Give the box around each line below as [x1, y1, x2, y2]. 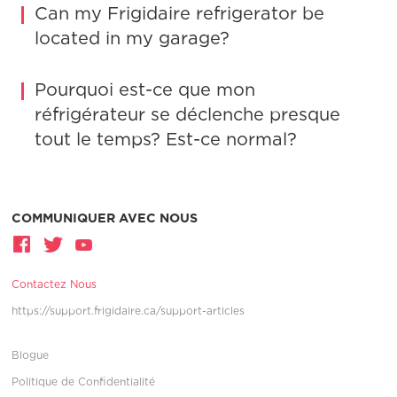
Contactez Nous [12, 277, 97, 290]
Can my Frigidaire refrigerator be [35, 3, 325, 22]
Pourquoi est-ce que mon [35, 79, 256, 98]
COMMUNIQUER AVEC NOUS [12, 210, 198, 224]
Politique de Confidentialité [12, 375, 156, 387]
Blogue [12, 348, 50, 361]
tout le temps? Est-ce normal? [35, 128, 298, 148]
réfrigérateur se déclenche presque [35, 104, 341, 123]
